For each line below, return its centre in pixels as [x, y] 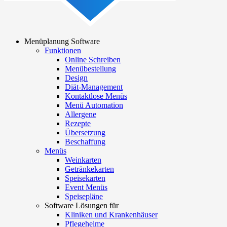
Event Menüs [86, 187]
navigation [31, 68]
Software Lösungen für [82, 206]
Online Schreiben [93, 60]
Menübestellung [90, 69]
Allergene [81, 115]
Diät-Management [94, 87]
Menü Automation [94, 105]
